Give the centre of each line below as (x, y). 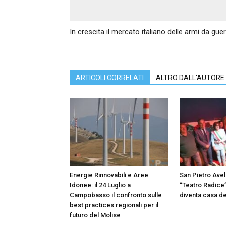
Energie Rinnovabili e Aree (109, 175)
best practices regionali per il (114, 205)
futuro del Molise (95, 215)
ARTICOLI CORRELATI (110, 78)
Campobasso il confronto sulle (116, 195)
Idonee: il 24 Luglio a (100, 185)
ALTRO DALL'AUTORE (190, 78)
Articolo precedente (97, 18)
